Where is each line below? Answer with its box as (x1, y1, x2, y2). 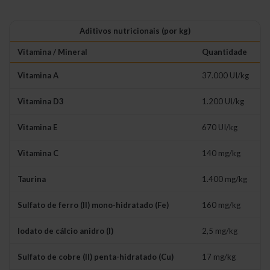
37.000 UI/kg (202, 71, 249, 81)
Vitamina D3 (17, 96, 64, 107)
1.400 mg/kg (202, 174, 247, 184)
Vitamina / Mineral (17, 47, 87, 57)
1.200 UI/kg (202, 96, 244, 107)
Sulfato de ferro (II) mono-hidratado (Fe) (17, 200, 169, 210)
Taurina (17, 174, 46, 184)
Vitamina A (17, 71, 58, 81)
